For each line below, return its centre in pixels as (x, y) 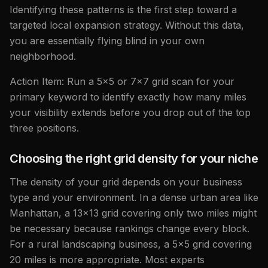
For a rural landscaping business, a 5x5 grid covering (131, 244)
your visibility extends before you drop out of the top (130, 112)
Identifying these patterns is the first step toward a (123, 9)
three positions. (44, 128)
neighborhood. (43, 56)
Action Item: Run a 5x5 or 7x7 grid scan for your (122, 81)
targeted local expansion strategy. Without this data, (127, 25)
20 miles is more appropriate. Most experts (107, 259)
